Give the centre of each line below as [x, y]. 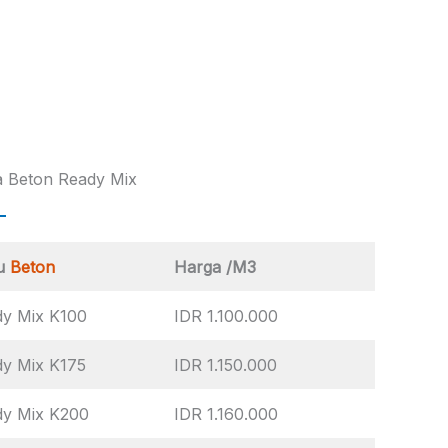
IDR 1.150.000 [225, 364]
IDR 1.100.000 [226, 315]
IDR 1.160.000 [226, 413]
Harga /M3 [215, 266]
